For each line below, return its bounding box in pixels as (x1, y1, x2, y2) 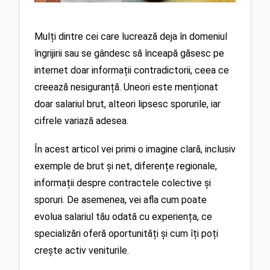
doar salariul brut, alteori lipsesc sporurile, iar (34, 98, 221, 110)
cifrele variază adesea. (34, 115, 128, 127)
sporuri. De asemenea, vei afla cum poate (34, 193, 207, 206)
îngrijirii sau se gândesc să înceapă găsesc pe (34, 47, 224, 59)
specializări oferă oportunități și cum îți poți (34, 227, 218, 239)
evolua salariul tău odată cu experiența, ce (34, 210, 212, 222)
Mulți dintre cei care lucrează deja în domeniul (34, 30, 227, 42)
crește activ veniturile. (34, 244, 129, 256)
